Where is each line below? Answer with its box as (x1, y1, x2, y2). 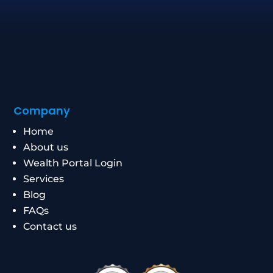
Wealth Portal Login (23, 157, 123, 169)
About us (23, 141, 69, 153)
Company (13, 102, 71, 118)
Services (23, 172, 65, 185)
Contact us (23, 220, 77, 232)
